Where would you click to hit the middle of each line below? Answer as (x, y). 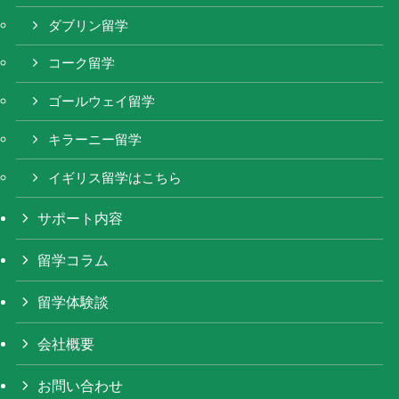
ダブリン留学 (89, 25)
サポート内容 (81, 218)
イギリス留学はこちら (115, 178)
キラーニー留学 (95, 139)
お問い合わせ (81, 386)
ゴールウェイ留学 (102, 102)
